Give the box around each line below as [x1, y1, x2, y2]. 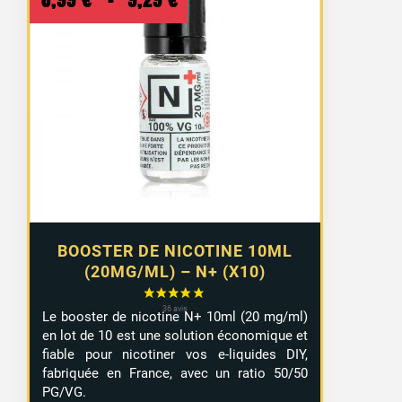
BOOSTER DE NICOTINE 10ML [57, 241, 293, 261]
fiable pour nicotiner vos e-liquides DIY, [42, 346, 309, 363]
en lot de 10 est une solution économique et [42, 328, 309, 345]
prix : [182, 49, 225, 77]
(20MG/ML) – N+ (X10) [84, 262, 267, 282]
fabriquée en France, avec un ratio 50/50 [42, 365, 309, 382]
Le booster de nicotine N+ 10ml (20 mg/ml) [42, 309, 309, 326]
